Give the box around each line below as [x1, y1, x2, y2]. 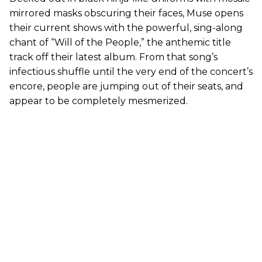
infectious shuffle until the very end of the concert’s [9, 65, 253, 77]
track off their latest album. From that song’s [9, 51, 218, 63]
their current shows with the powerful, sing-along [9, 22, 243, 33]
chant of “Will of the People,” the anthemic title [9, 36, 231, 48]
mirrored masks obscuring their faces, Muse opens [9, 7, 243, 19]
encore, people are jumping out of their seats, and [9, 80, 243, 92]
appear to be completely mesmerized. [9, 95, 188, 106]
